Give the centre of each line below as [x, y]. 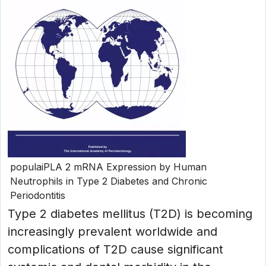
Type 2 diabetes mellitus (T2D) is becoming [130, 214]
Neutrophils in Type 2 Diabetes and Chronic [109, 181]
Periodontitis [38, 195]
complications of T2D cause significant [115, 249]
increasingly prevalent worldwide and [113, 232]
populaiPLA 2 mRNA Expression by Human [108, 167]
